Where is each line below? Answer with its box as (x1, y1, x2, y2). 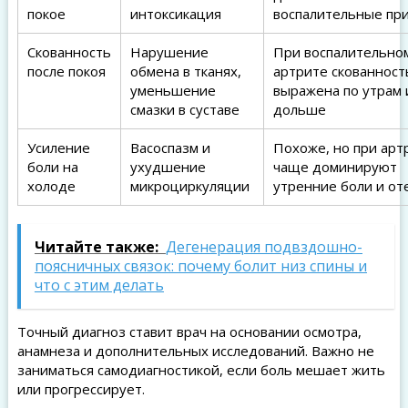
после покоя (26, 62, 106, 80)
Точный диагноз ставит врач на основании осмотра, (16, 322, 362, 341)
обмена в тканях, (129, 62, 241, 80)
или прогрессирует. (16, 380, 145, 398)
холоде (26, 177, 76, 195)
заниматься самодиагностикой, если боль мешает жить (16, 361, 385, 379)
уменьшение (129, 81, 216, 99)
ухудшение (129, 158, 206, 176)
